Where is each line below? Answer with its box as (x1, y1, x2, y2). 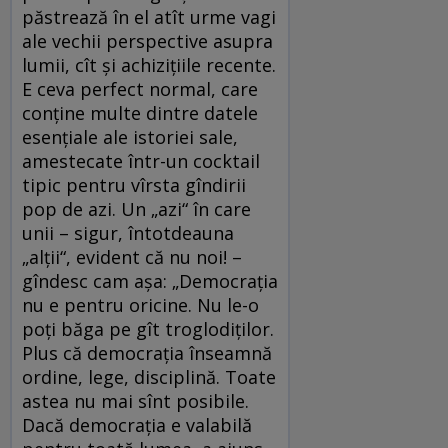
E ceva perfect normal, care (22, 77, 258, 102)
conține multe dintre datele (22, 101, 258, 126)
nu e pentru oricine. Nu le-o (22, 293, 259, 318)
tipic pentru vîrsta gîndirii (22, 173, 246, 198)
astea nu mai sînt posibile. (22, 389, 249, 414)
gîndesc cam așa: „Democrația (22, 269, 278, 294)
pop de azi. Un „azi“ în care (22, 197, 251, 222)
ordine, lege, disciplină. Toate (22, 365, 276, 390)
